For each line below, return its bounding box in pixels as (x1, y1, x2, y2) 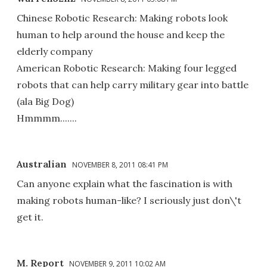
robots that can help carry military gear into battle (17, 78, 249, 91)
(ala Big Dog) (17, 95, 74, 107)
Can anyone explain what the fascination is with (17, 177, 232, 190)
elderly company (17, 45, 92, 57)
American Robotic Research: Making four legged (17, 61, 237, 74)
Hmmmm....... (17, 111, 77, 124)
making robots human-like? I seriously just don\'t (17, 194, 241, 206)
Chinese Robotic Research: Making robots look (17, 11, 228, 24)
